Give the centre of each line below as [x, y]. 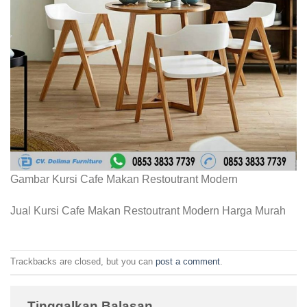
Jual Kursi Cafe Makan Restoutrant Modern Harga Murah [148, 210]
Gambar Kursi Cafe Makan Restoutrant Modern [124, 180]
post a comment [188, 262]
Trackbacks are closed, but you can [83, 262]
